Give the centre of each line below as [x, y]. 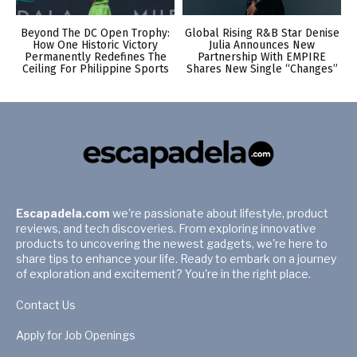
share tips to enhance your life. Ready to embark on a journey [176, 259]
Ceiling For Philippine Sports [95, 69]
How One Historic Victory [95, 45]
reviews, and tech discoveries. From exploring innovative [166, 229]
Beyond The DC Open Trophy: [95, 33]
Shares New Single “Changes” [262, 69]
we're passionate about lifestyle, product [219, 214]
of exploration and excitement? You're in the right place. [163, 274]
